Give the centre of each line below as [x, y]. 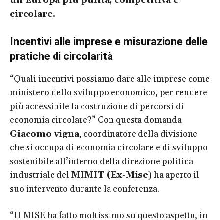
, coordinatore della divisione [138, 134]
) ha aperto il [174, 175]
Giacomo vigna [44, 134]
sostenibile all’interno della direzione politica [101, 161]
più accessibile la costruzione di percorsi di [97, 106]
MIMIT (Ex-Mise [110, 175]
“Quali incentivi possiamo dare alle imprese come [110, 79]
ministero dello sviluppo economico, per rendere [109, 92]
